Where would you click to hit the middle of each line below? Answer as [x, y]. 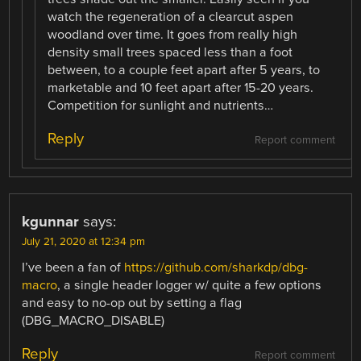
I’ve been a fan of [73, 268]
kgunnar [51, 222]
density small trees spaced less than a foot [170, 53]
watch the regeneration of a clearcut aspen [171, 17]
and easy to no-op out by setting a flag [132, 303]
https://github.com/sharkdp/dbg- [216, 268]
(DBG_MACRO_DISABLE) [93, 321]
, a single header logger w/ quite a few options [190, 286]
